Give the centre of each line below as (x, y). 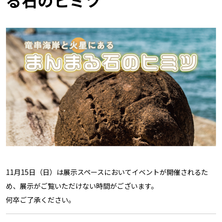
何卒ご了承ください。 (40, 200)
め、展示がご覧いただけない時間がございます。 (82, 186)
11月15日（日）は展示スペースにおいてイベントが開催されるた (107, 172)
